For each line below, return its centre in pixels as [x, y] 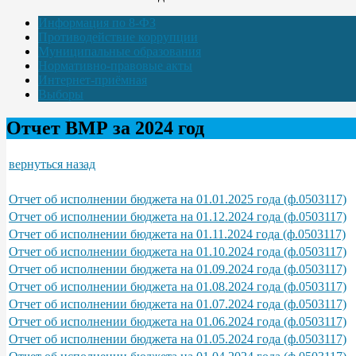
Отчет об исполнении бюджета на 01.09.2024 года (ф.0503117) [178, 269]
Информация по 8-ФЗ [97, 22]
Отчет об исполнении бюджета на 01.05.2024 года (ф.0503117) [178, 339]
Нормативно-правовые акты [115, 65]
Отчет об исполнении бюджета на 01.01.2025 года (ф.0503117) [178, 199]
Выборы [61, 94]
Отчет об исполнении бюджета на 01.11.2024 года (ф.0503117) [177, 234]
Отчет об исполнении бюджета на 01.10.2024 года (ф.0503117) [178, 251]
